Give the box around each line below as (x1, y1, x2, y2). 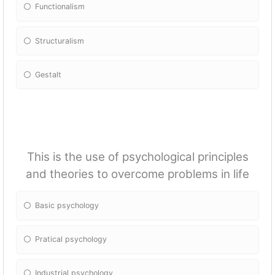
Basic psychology (35, 200, 99, 210)
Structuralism (35, 36, 85, 45)
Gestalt (35, 69, 62, 79)
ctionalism (48, 2, 85, 12)
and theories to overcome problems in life (26, 167, 249, 182)
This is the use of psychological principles (26, 150, 249, 165)
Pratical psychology (35, 234, 107, 244)
